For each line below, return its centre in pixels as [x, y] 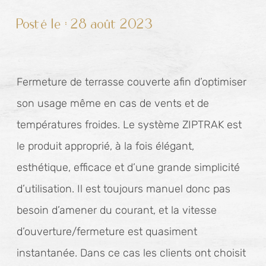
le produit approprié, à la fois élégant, [105, 146]
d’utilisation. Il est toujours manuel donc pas [123, 189]
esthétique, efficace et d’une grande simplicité [128, 167]
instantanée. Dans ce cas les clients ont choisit [131, 253]
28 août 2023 [112, 23]
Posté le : [44, 23]
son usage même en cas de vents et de [113, 103]
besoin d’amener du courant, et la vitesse [117, 210]
